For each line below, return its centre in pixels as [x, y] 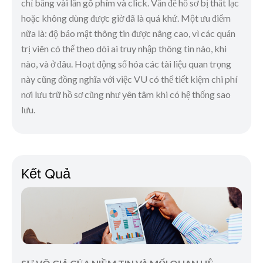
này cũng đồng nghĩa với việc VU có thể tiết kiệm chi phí [129, 79]
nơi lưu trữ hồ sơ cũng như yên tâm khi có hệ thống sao [126, 95]
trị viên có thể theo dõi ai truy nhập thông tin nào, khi [124, 49]
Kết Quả [46, 173]
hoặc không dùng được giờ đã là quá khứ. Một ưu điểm [126, 18]
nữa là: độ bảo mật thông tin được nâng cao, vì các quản [128, 33]
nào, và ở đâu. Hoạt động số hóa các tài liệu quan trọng [126, 64]
